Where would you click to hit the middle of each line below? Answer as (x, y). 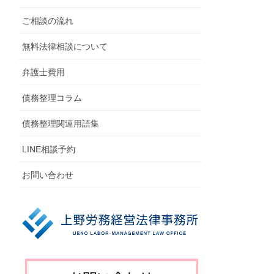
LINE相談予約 (49, 150)
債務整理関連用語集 (61, 124)
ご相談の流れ (48, 21)
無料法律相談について (65, 47)
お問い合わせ (48, 175)
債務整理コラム (52, 98)
